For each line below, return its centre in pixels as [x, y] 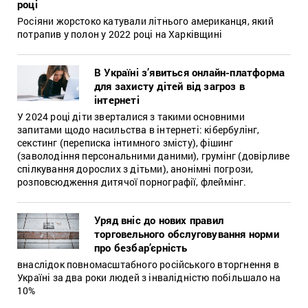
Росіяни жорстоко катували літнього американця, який [145, 21]
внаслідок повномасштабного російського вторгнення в [148, 264]
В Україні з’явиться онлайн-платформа [190, 72]
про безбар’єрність [141, 247]
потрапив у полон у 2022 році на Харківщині [120, 34]
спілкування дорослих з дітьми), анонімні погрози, [135, 168]
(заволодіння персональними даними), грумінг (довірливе [154, 155]
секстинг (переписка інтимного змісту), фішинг [125, 142]
